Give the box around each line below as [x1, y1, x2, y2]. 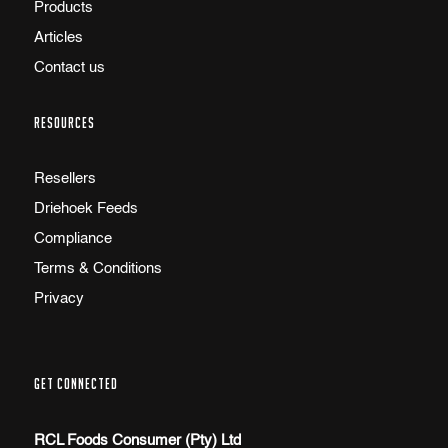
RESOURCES [33, 114, 95, 132]
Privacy [33, 291, 84, 307]
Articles [33, 30, 83, 46]
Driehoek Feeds [33, 201, 138, 217]
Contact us [33, 60, 105, 76]
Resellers [33, 171, 96, 187]
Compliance [33, 231, 112, 247]
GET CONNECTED [33, 375, 118, 393]
